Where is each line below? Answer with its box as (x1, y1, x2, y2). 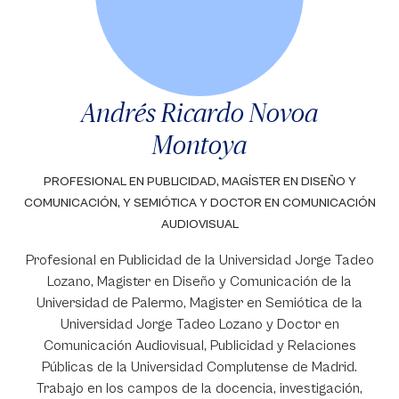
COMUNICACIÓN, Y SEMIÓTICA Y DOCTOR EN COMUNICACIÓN (23, 196, 376, 210)
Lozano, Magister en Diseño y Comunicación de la (47, 273, 352, 289)
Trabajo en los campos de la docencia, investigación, (37, 380, 362, 396)
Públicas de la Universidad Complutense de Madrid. (42, 359, 357, 375)
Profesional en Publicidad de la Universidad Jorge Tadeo (25, 252, 374, 268)
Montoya (152, 129, 247, 159)
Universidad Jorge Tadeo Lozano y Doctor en (60, 316, 339, 332)
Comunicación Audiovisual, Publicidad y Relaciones (43, 338, 356, 354)
